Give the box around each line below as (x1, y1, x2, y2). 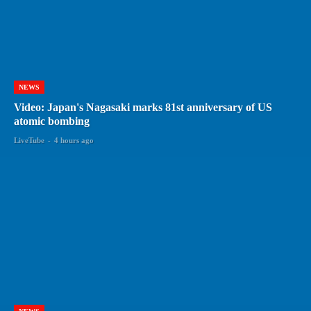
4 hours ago (54, 136, 94, 145)
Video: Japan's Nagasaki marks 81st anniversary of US (14, 101, 272, 114)
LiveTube (14, 136, 44, 145)
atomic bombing (14, 115, 90, 128)
